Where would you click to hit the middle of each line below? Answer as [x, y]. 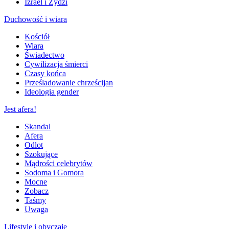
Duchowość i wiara [36, 19]
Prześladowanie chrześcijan [69, 82]
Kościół [37, 36]
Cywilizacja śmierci [56, 64]
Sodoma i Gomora [54, 172]
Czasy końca [45, 73]
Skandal [38, 126]
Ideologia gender [52, 91]
